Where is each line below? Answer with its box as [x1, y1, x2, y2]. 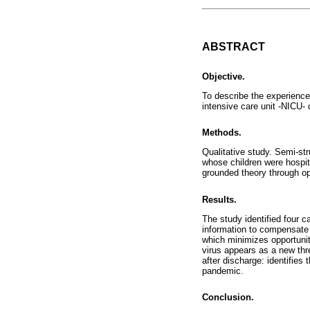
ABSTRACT [202, 41, 265, 53]
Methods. [202, 127, 241, 138]
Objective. [202, 71, 245, 82]
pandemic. [202, 265, 244, 276]
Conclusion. [202, 292, 254, 302]
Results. [202, 194, 237, 205]
